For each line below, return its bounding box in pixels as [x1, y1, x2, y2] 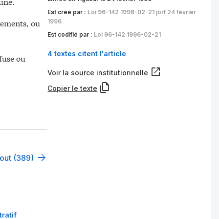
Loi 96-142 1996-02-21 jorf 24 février [88, 8, 197, 16]
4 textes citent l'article [47, 49, 127, 58]
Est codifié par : [47, 30, 94, 38]
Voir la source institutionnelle [47, 68, 149, 77]
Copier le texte [47, 84, 98, 92]
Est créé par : [47, 8, 88, 16]
